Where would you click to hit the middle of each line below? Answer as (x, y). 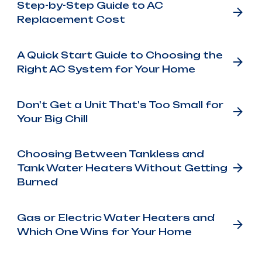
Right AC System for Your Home (106, 69)
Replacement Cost (71, 20)
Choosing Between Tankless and (110, 154)
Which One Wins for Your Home (104, 231)
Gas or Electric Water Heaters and (116, 217)
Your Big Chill (52, 118)
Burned (37, 182)
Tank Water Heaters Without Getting (122, 168)
